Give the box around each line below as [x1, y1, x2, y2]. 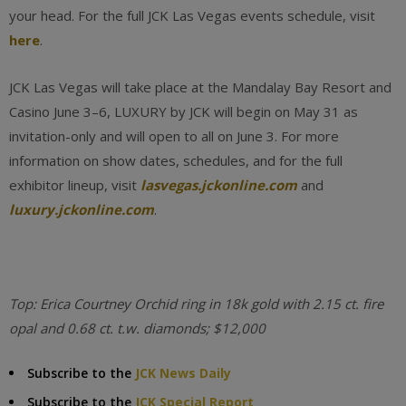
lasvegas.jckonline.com [140, 176, 297, 194]
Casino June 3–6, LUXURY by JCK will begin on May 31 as [9, 102, 358, 121]
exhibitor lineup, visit [9, 176, 140, 194]
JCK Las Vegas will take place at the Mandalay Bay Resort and [9, 78, 391, 96]
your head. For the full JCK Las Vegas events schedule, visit [9, 6, 375, 24]
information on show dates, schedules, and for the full [9, 151, 343, 169]
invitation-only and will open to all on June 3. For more [9, 127, 339, 145]
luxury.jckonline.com [9, 200, 154, 218]
